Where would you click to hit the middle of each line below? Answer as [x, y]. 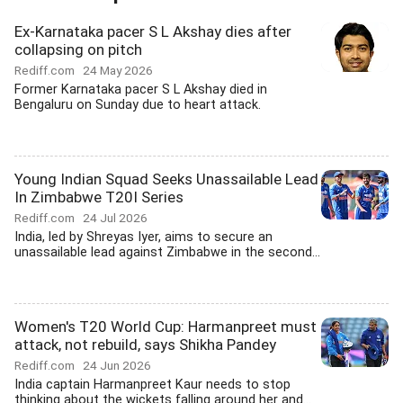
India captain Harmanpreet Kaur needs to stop [152, 385]
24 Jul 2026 [115, 218]
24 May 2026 [118, 70]
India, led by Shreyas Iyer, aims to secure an [143, 237]
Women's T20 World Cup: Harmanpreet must [166, 327]
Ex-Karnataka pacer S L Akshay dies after [153, 31]
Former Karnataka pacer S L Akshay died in [141, 90]
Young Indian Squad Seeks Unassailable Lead [166, 179]
